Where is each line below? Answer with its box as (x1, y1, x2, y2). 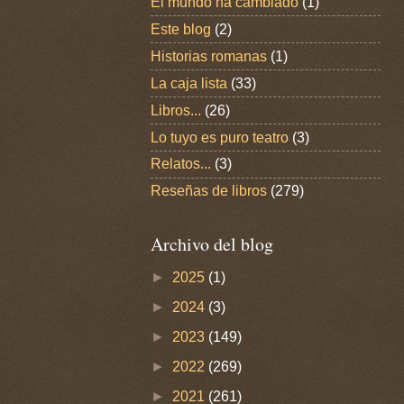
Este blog (151, 21, 211, 37)
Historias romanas (151, 48, 267, 64)
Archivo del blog (151, 231, 273, 256)
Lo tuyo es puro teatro (151, 129, 289, 145)
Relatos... (151, 156, 211, 172)
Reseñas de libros (151, 183, 267, 199)
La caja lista (151, 75, 227, 91)
